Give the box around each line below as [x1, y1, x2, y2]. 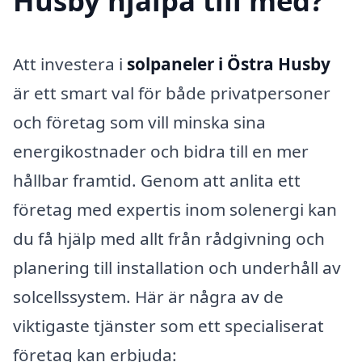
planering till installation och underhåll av [13, 255, 341, 279]
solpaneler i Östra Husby [127, 52, 330, 75]
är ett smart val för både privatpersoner [13, 81, 330, 104]
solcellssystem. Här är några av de [13, 284, 284, 308]
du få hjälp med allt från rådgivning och [13, 226, 325, 250]
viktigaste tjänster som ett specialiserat [13, 314, 324, 337]
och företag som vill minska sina [13, 110, 266, 133]
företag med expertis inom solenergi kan [13, 197, 337, 221]
